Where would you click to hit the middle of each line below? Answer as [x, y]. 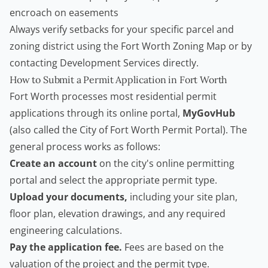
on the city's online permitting [166, 164]
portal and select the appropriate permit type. [113, 180]
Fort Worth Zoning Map [173, 46]
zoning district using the [65, 46]
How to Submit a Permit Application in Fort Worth [119, 80]
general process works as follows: [85, 147]
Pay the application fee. [66, 247]
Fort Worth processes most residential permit [113, 97]
